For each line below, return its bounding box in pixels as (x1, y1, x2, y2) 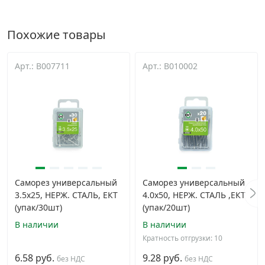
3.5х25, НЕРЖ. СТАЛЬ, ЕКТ (15, 189, 118, 201)
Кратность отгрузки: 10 (143, 233, 222, 243)
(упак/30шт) (15, 202, 62, 213)
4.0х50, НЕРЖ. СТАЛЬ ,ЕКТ (143, 189, 245, 201)
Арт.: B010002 (143, 60, 198, 72)
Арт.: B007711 (15, 60, 70, 72)
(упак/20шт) (143, 202, 190, 213)
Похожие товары (7, 27, 106, 43)
